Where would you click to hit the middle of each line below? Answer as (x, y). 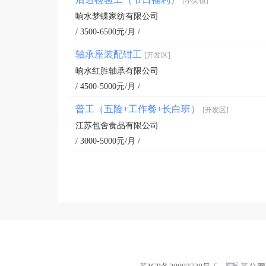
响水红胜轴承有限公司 (117, 71)
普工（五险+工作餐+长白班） (139, 109)
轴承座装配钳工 (110, 54)
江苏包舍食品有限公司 (117, 126)
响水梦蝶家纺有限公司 (117, 16)
